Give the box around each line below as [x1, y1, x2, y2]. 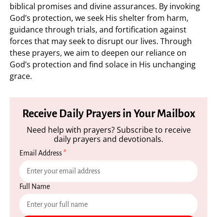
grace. [10, 71, 32, 81]
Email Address [19, 149, 63, 157]
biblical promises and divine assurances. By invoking [10, 1, 200, 12]
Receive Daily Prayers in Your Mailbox [22, 108, 195, 120]
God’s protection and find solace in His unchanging [10, 59, 196, 70]
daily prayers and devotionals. [54, 134, 163, 144]
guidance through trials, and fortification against [10, 24, 186, 35]
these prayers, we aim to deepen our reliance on [10, 47, 186, 58]
